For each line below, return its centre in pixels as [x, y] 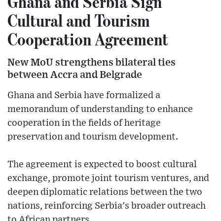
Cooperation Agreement [88, 39]
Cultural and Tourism [79, 20]
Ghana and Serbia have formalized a [84, 96]
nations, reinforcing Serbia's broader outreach [107, 206]
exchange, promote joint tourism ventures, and [108, 179]
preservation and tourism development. [93, 137]
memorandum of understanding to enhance [100, 110]
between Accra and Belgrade [75, 75]
